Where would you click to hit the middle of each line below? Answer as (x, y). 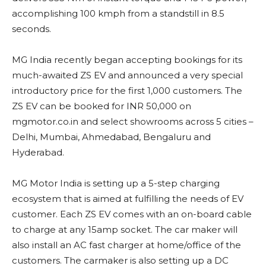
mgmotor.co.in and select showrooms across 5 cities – (133, 122)
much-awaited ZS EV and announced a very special (127, 75)
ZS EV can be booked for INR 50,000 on (102, 106)
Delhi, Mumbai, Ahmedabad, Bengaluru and (111, 137)
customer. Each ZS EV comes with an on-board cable (132, 214)
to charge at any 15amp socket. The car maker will (125, 230)
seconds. (31, 29)
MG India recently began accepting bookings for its (127, 60)
